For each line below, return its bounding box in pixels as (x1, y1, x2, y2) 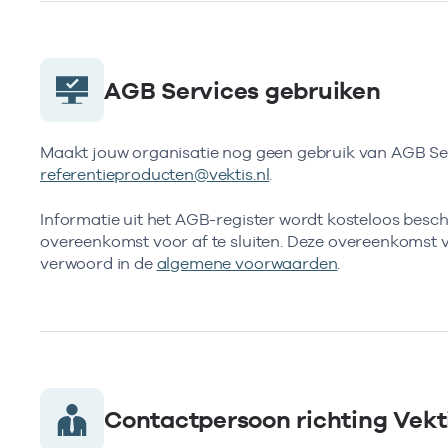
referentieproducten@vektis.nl (40, 165, 270, 185)
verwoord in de (40, 253, 157, 273)
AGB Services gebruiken (104, 75, 381, 105)
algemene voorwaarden (156, 253, 338, 273)
